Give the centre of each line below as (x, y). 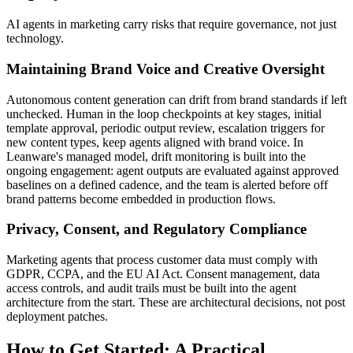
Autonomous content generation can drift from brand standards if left (176, 99)
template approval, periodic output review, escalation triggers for (165, 128)
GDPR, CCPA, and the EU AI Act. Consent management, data (163, 274)
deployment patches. (57, 317)
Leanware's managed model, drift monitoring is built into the (156, 156)
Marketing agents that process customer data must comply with (162, 260)
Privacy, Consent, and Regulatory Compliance (156, 229)
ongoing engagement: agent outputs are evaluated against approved (173, 170)
